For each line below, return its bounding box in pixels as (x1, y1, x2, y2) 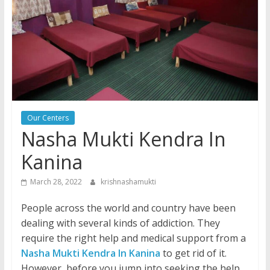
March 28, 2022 (30, 177, 82, 187)
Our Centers (27, 113, 69, 124)
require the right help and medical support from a (20, 231, 246, 245)
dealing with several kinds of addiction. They (20, 216, 220, 230)
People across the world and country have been (20, 201, 236, 215)
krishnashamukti (100, 177, 156, 187)
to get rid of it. (162, 246, 227, 260)
